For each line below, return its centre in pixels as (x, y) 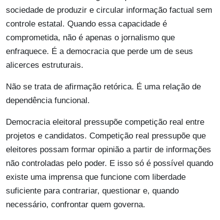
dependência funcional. (48, 101)
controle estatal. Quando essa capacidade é (86, 24)
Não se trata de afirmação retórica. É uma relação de (103, 87)
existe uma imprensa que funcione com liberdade (96, 177)
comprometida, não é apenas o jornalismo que (90, 38)
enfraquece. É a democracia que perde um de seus (99, 52)
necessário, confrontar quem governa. (76, 205)
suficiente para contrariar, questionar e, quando (92, 191)
